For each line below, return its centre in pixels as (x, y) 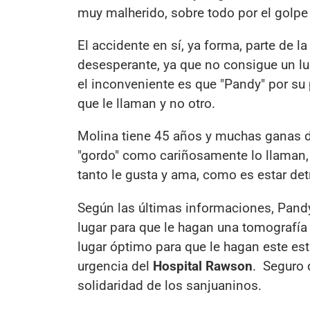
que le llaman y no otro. (146, 104)
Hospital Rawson (203, 266)
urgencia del (115, 266)
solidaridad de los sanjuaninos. (170, 285)
